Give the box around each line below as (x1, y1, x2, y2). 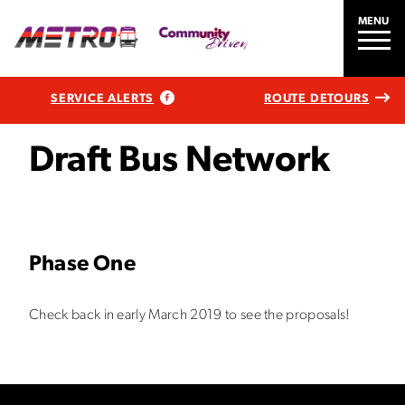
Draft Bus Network (29, 144, 330, 180)
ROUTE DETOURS (263, 92, 370, 105)
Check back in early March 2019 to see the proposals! (29, 308, 351, 323)
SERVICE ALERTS (51, 92, 155, 105)
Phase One (29, 254, 136, 276)
